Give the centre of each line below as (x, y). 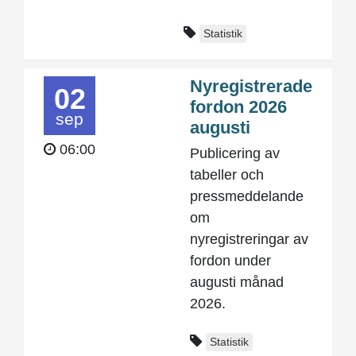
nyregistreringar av (249, 239)
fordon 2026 (238, 107)
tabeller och (227, 175)
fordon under (230, 261)
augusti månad (237, 282)
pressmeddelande (247, 196)
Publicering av (235, 153)
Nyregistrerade (251, 86)
